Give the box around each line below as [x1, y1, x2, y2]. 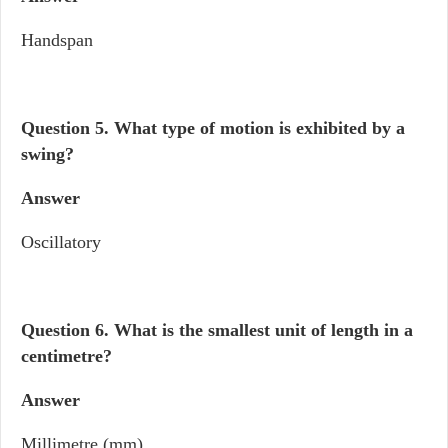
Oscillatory [21, 232, 101, 252]
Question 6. [21, 320, 109, 340]
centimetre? [21, 346, 112, 366]
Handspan [21, 30, 93, 50]
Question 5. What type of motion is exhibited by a [21, 118, 405, 138]
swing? [21, 144, 74, 164]
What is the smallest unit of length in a [114, 320, 413, 340]
